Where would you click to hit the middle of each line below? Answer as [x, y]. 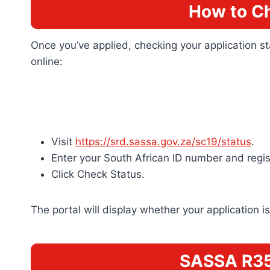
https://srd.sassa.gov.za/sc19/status [163, 142]
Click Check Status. [98, 174]
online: [47, 61]
